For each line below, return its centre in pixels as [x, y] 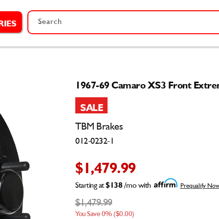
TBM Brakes [99, 127]
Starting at [90, 186]
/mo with [137, 186]
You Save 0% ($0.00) [105, 214]
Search [50, 22]
